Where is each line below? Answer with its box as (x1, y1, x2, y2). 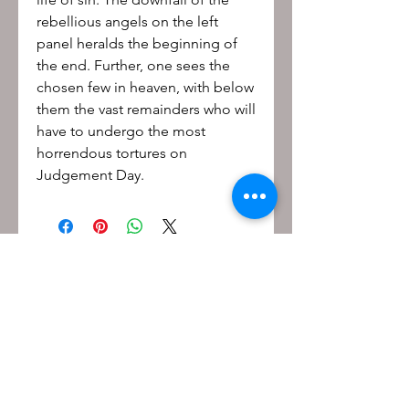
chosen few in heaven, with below (37, 78, 254, 96)
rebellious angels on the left (37, 12, 218, 30)
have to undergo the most (37, 121, 205, 140)
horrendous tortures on (37, 143, 187, 162)
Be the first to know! (18, 266, 152, 287)
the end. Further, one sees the (37, 56, 230, 74)
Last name (20, 383, 81, 403)
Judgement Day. (37, 165, 144, 184)
